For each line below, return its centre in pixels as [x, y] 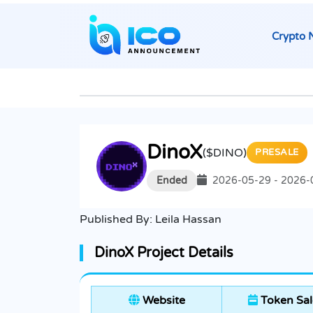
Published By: [117, 220]
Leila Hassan [188, 220]
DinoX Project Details [164, 253]
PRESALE [277, 153]
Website [162, 301]
